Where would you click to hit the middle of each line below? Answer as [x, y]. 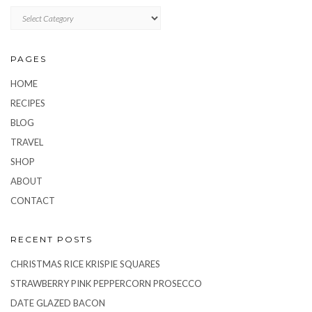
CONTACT [33, 201]
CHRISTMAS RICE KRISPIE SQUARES [85, 264]
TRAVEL [27, 142]
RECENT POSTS [52, 240]
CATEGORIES [33, 11]
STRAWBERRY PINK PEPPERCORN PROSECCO [106, 284]
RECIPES [28, 103]
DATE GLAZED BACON [58, 303]
